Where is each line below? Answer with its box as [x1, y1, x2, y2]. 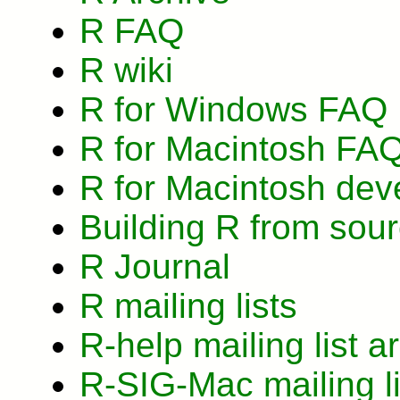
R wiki [79, 50, 173, 89]
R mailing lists [79, 286, 297, 325]
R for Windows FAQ [79, 89, 387, 129]
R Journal [79, 246, 230, 286]
